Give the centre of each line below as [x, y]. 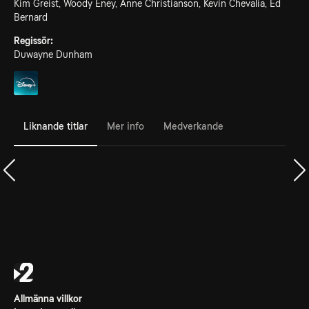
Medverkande [193, 126]
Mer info [126, 126]
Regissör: [33, 41]
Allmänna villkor [48, 299]
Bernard [31, 17]
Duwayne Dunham [53, 54]
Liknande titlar [56, 126]
